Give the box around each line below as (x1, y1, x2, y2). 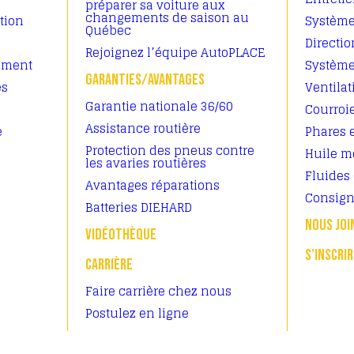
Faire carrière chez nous (85, 281, 232, 302)
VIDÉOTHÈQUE (85, 225, 156, 244)
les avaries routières (85, 153, 206, 174)
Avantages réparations (85, 175, 220, 196)
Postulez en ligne (85, 303, 189, 324)
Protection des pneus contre (85, 140, 254, 161)
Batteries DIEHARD (85, 197, 192, 218)
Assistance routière (85, 118, 201, 139)
